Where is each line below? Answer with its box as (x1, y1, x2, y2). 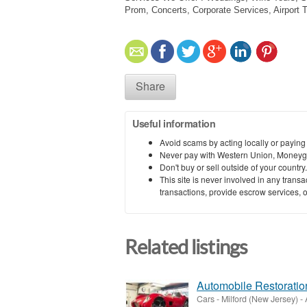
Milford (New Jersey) (221, 293, 298, 306)
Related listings (125, 236, 248, 258)
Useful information (132, 116, 216, 130)
